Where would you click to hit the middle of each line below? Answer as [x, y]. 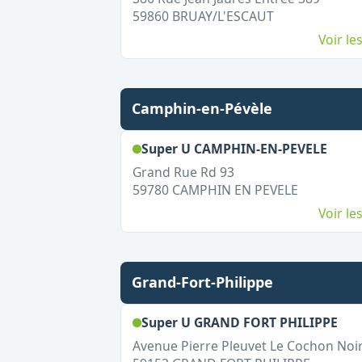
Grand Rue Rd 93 [183, 172]
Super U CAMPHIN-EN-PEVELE [234, 149]
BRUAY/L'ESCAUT [223, 16]
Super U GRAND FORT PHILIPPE [239, 322]
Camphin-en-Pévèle [202, 108]
